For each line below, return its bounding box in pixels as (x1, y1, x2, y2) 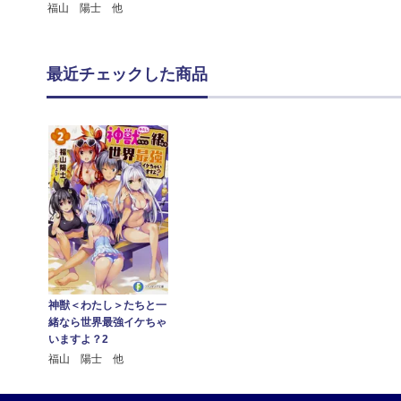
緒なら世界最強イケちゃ (48, 315, 167, 328)
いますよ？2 (48, 332, 109, 346)
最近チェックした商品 (47, 64, 208, 83)
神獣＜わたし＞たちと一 (48, 298, 167, 311)
